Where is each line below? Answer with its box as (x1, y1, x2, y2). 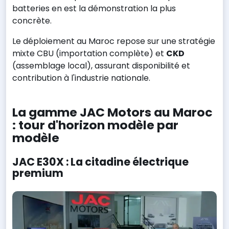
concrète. (12, 15, 52, 27)
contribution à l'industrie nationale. (12, 72, 150, 84)
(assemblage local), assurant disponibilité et (12, 60, 190, 72)
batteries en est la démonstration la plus (12, 3, 176, 15)
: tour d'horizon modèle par (12, 117, 178, 134)
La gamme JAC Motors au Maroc (12, 104, 213, 121)
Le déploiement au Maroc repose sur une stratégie (12, 35, 215, 48)
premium (12, 166, 63, 181)
